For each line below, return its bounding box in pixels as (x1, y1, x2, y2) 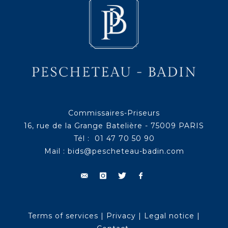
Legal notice (144, 211, 194, 221)
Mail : (44, 147, 68, 156)
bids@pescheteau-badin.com (67, 147, 184, 156)
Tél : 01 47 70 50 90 (73, 134, 155, 144)
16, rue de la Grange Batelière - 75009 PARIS (24, 121, 204, 131)
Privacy (106, 211, 136, 221)
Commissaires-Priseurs (68, 108, 160, 118)
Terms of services (28, 211, 98, 221)
